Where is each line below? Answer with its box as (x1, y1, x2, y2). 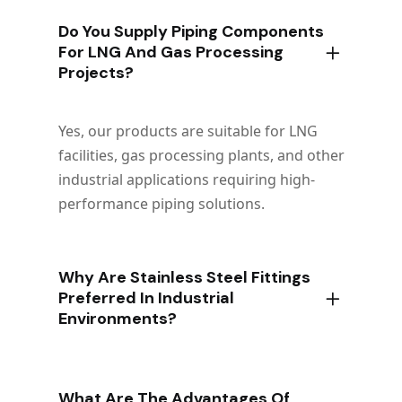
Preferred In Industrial (58, 286, 234, 309)
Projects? (58, 61, 134, 83)
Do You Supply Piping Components (58, 20, 324, 42)
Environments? (58, 307, 177, 329)
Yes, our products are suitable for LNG (58, 120, 318, 141)
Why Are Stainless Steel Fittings (58, 266, 310, 288)
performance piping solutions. (58, 193, 265, 214)
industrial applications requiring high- (58, 169, 315, 189)
